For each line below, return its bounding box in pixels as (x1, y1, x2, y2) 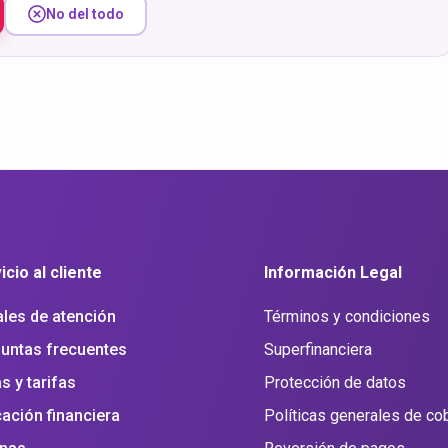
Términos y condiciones (263, 306, 430, 326)
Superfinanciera (263, 339, 372, 359)
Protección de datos (263, 372, 406, 392)
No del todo (45, 6, 124, 22)
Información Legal (263, 263, 402, 283)
